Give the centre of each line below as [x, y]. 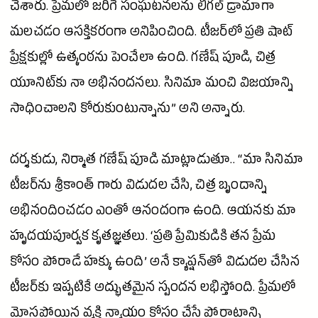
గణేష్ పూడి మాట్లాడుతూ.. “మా [181, 162]
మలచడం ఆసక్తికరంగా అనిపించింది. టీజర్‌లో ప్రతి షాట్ [152, 34]
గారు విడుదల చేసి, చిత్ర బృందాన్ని [181, 187]
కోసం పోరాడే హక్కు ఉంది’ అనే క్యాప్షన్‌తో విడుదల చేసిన [155, 264]
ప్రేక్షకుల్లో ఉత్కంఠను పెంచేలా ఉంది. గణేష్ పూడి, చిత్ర [143, 60]
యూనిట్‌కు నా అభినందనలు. [87, 85]
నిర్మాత [78, 162]
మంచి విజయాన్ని [247, 85]
